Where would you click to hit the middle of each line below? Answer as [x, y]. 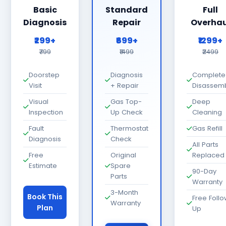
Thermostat [129, 128]
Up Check [127, 112]
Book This [45, 197]
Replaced [208, 155]
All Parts [205, 145]
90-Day [204, 171]
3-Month [124, 192]
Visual [39, 102]
